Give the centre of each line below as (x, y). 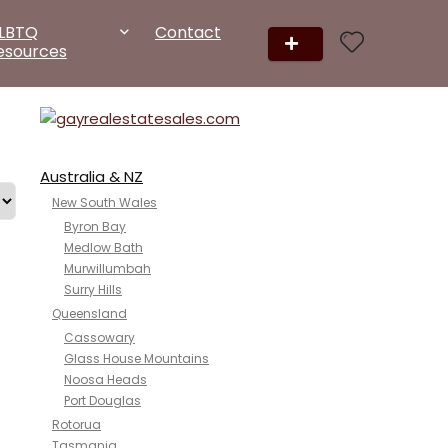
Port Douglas (102, 400)
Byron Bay (95, 226)
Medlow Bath (103, 247)
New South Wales (104, 202)
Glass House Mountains (136, 358)
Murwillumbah (107, 268)
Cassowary (99, 337)
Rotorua (76, 424)
